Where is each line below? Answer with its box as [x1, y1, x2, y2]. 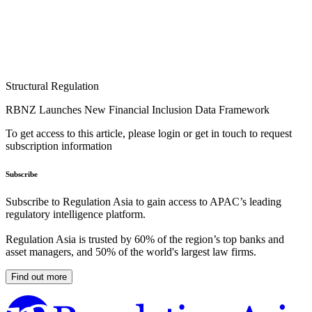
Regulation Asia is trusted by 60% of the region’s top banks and [6, 233, 284, 246]
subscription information [6, 140, 112, 153]
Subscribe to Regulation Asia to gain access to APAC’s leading [6, 196, 281, 208]
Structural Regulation [6, 80, 99, 93]
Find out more [11, 272, 67, 283]
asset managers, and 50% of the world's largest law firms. [6, 246, 256, 258]
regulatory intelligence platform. [6, 208, 146, 221]
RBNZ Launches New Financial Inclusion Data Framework [6, 104, 270, 116]
